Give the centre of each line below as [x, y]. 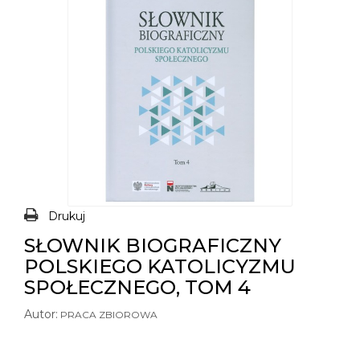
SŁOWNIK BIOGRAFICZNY [153, 245]
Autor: [41, 314]
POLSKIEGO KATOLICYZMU [160, 266]
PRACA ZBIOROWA [109, 315]
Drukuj [67, 216]
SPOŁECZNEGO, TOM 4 [137, 287]
